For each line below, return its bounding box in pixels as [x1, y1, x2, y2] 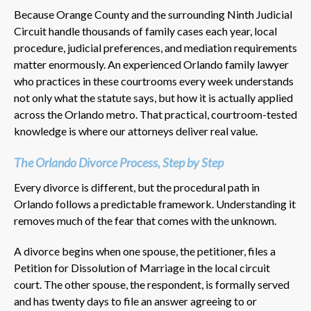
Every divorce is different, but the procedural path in [14, 180, 260, 194]
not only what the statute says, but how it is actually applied [14, 90, 293, 104]
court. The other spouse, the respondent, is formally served [14, 277, 289, 291]
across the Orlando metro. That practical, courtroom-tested [14, 107, 297, 121]
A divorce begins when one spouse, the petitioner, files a [14, 244, 276, 258]
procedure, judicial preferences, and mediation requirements [14, 40, 297, 54]
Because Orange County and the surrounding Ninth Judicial [14, 7, 292, 21]
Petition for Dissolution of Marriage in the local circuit [14, 260, 270, 274]
